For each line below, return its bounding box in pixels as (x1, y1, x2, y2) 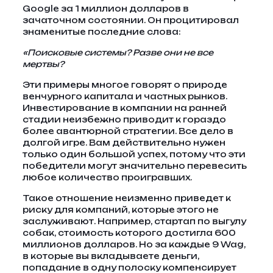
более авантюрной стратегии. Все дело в (22, 126, 233, 136)
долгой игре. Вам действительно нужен (22, 138, 225, 147)
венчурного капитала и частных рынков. (22, 91, 227, 101)
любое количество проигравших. (22, 172, 192, 182)
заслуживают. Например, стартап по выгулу (22, 216, 246, 226)
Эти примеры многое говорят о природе (22, 80, 227, 90)
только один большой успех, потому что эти (22, 149, 246, 159)
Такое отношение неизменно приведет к (22, 193, 231, 203)
